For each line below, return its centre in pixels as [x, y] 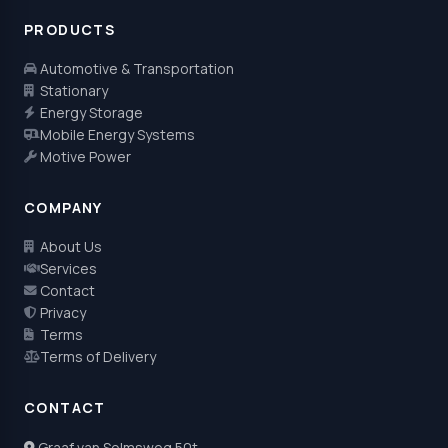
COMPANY [63, 207]
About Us [71, 246]
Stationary [74, 90]
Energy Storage [91, 112]
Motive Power [85, 156]
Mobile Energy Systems [117, 134]
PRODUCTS [70, 29]
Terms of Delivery [98, 356]
